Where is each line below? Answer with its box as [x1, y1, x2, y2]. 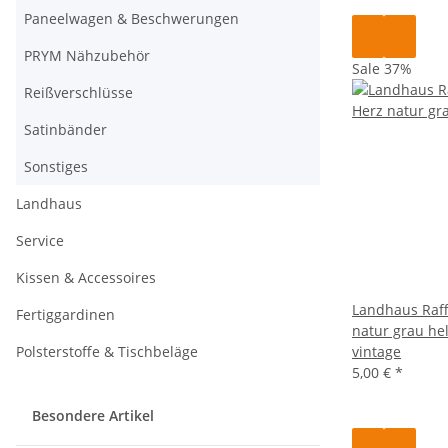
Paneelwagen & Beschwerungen [24, 9, 239, 28]
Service [16, 231, 64, 250]
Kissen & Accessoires [16, 268, 156, 287]
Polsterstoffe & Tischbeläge [16, 342, 198, 361]
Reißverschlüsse [24, 83, 133, 102]
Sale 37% [352, 58, 412, 78]
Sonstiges [24, 157, 88, 176]
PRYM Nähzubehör [24, 46, 150, 65]
